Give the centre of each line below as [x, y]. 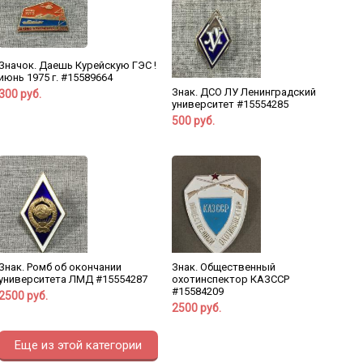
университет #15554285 [230, 105]
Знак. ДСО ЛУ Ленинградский [243, 92]
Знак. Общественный [223, 267]
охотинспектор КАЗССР [230, 280]
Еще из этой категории [78, 346]
